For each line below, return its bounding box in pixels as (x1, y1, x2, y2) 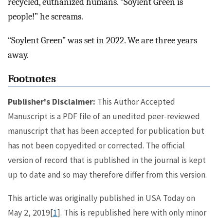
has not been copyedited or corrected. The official (8, 140, 185, 151)
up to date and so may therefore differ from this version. (8, 169, 207, 181)
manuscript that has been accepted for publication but (8, 126, 204, 137)
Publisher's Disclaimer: (8, 96, 95, 108)
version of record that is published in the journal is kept (8, 155, 206, 166)
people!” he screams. (8, 11, 83, 22)
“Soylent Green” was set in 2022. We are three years (8, 35, 197, 46)
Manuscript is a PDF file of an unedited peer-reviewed (8, 111, 200, 122)
